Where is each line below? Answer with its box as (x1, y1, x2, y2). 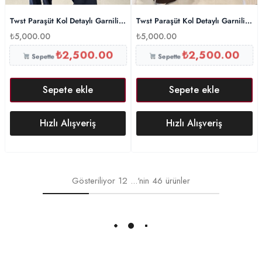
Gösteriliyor (72, 174, 115, 187)
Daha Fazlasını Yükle (88, 218, 174, 232)
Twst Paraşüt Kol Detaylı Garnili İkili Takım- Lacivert (9, 15, 188, 26)
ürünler (166, 174, 190, 187)
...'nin (130, 174, 152, 187)
